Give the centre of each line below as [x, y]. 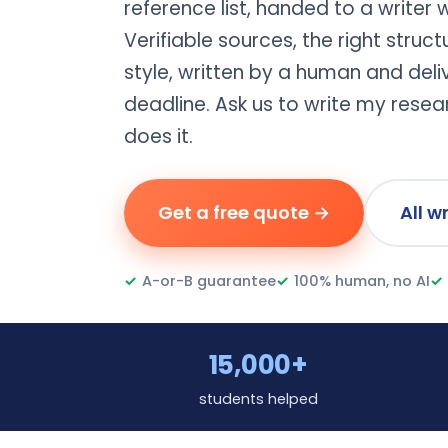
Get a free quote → [244, 212]
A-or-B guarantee [209, 281]
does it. [158, 136]
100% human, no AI [362, 281]
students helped [258, 399]
